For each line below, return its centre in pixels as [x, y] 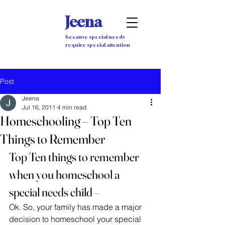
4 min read [72, 107]
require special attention [98, 45]
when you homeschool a [65, 175]
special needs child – [54, 192]
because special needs [95, 37]
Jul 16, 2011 [39, 107]
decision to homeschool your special [76, 219]
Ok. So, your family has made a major [76, 207]
